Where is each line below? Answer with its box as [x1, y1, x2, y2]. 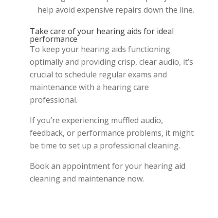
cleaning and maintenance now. [29, 173, 144, 184]
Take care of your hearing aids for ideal [29, 25, 174, 36]
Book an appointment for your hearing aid [29, 160, 185, 171]
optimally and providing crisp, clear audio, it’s [29, 56, 193, 67]
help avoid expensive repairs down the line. [37, 4, 194, 15]
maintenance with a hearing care [29, 81, 149, 92]
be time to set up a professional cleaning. [29, 140, 180, 151]
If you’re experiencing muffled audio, [29, 114, 163, 126]
